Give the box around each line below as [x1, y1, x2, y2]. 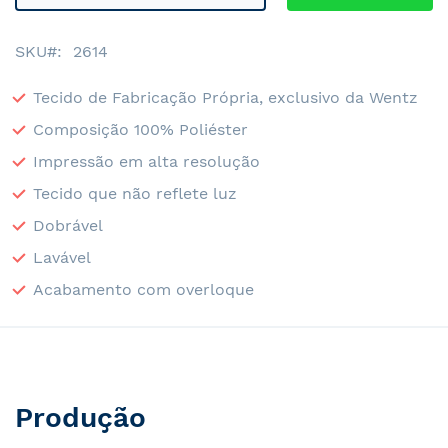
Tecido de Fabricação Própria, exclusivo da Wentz [33, 87, 418, 107]
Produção [15, 401, 146, 434]
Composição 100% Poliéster [33, 119, 248, 139]
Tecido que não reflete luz [33, 183, 237, 203]
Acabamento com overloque [33, 279, 254, 299]
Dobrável [33, 215, 103, 235]
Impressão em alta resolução [33, 151, 260, 171]
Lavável [33, 247, 91, 267]
